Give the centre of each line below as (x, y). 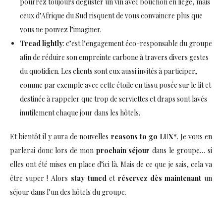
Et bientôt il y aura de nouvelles (60, 136)
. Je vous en (194, 136)
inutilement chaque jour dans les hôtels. (80, 112)
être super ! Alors (40, 178)
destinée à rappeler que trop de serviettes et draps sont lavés (113, 99)
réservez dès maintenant (160, 178)
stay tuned (88, 178)
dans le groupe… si (181, 150)
